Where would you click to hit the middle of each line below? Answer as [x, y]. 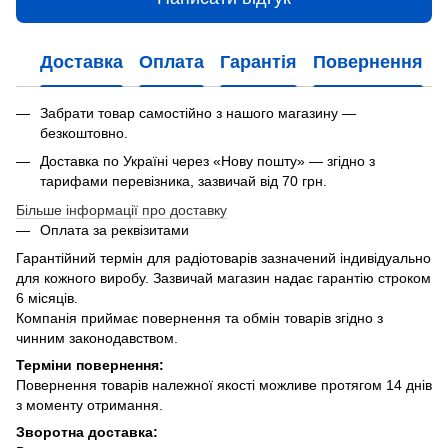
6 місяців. [47, 297]
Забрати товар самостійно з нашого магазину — [198, 112]
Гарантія [258, 62]
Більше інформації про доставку [121, 209]
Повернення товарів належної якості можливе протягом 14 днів [224, 384]
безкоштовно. [84, 132]
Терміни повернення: [90, 364]
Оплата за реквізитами [114, 229]
